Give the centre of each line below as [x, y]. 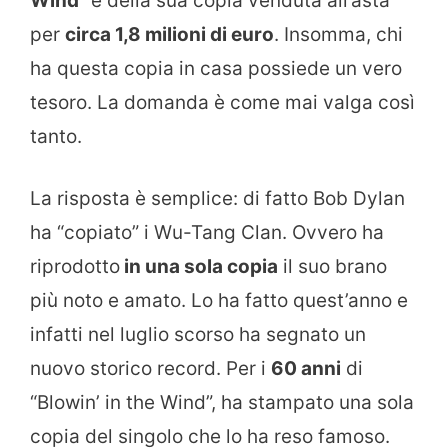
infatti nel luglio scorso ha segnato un [198, 335]
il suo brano [332, 267]
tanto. [56, 136]
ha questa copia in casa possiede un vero [216, 68]
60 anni [306, 369]
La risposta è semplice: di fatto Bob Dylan [217, 199]
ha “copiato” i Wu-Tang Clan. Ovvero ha [207, 233]
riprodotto [75, 267]
